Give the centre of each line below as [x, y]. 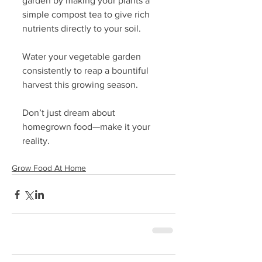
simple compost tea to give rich [87, 15]
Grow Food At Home [49, 168]
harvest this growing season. [80, 85]
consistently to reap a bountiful [87, 71]
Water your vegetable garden [83, 57]
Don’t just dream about [70, 113]
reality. [37, 141]
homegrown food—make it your [87, 127]
